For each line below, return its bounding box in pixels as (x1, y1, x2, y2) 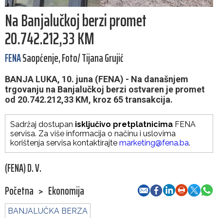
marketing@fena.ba (119, 138, 189, 148)
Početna (5, 182, 34, 200)
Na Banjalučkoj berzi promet (5, 7, 146, 34)
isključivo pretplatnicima (75, 120, 173, 129)
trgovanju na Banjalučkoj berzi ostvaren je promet (5, 84, 205, 95)
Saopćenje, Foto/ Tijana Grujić (21, 50, 124, 67)
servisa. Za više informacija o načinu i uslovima (10, 129, 176, 139)
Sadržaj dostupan (10, 120, 75, 129)
